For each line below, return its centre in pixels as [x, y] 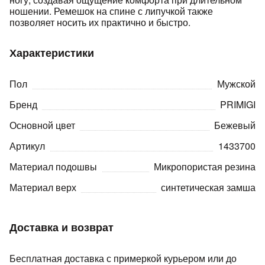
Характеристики [52, 53]
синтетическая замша [208, 187]
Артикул [27, 146]
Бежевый [235, 125]
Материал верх [43, 187]
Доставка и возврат [62, 227]
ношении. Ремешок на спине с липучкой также [111, 11]
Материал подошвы [53, 167]
